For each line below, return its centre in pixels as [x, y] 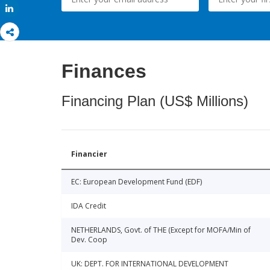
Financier [89, 154]
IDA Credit [89, 206]
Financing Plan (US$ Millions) [155, 101]
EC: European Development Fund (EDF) [137, 182]
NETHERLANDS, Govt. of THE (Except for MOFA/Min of [161, 230]
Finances [104, 71]
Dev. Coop [89, 240]
